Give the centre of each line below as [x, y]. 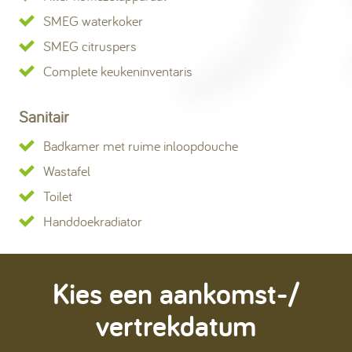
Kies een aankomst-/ [176, 293]
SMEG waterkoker [93, 20]
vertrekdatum [176, 325]
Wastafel [67, 170]
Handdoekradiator [93, 221]
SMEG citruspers [90, 46]
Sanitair [44, 116]
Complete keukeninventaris [118, 71]
